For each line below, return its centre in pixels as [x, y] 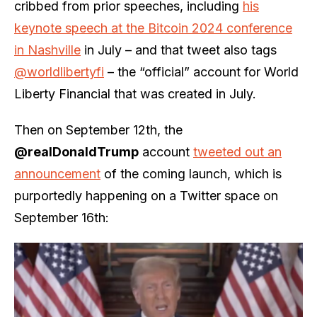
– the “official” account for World [201, 71]
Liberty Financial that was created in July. [135, 93]
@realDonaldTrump [76, 151]
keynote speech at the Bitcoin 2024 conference [153, 28]
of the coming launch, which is [191, 173]
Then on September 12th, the [98, 129]
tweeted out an [237, 151]
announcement [57, 173]
